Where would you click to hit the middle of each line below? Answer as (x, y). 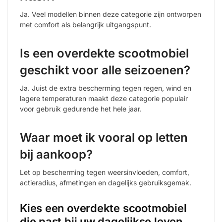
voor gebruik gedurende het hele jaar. (81, 109)
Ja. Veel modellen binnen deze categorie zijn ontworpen (111, 14)
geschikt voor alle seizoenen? (105, 70)
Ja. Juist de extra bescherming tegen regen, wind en (106, 88)
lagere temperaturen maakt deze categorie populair (104, 98)
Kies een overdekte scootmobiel (103, 208)
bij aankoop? (56, 154)
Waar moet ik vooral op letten (104, 137)
